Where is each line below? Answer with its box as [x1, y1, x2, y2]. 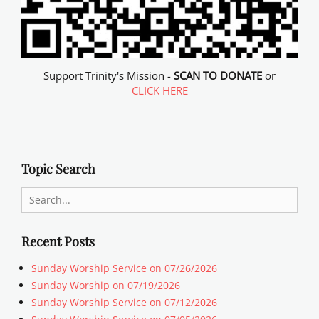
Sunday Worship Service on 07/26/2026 [31, 261, 217, 275]
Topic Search [21, 159, 95, 177]
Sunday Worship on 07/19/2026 [31, 278, 180, 292]
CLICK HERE [131, 83, 188, 98]
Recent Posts [21, 232, 95, 250]
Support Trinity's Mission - [43, 68, 174, 83]
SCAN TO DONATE [174, 68, 262, 83]
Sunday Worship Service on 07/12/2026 [31, 295, 217, 309]
